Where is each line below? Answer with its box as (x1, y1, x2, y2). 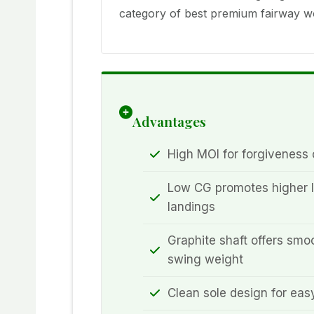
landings (168, 199, 215, 214)
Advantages (132, 112, 206, 131)
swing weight (168, 252, 243, 266)
